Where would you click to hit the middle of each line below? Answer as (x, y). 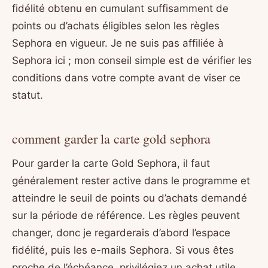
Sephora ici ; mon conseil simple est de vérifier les (132, 61)
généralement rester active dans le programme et (131, 181)
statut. (28, 95)
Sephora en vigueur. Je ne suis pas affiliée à (118, 43)
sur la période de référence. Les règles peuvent (126, 216)
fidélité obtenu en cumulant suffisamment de (120, 9)
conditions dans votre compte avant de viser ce (126, 78)
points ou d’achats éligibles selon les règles (116, 26)
